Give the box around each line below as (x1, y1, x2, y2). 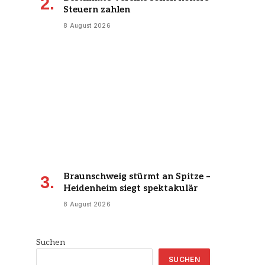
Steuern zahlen (63, 4, 130, 15)
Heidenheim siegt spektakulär (63, 182, 198, 193)
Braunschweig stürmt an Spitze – (63, 170, 211, 182)
